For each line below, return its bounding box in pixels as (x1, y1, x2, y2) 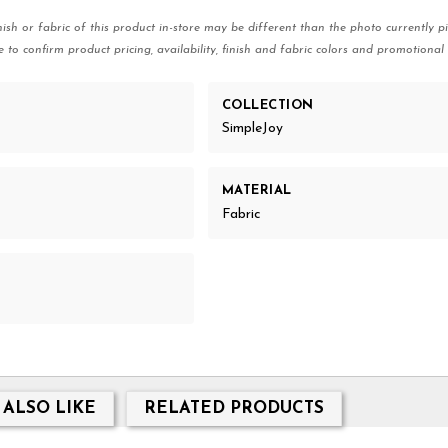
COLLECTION (221, 99, 314, 113)
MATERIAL (221, 184, 292, 198)
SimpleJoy (221, 121, 283, 137)
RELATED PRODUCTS (143, 400, 324, 418)
